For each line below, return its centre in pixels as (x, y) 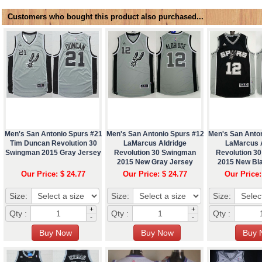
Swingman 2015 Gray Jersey (53, 152)
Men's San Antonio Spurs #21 (53, 134)
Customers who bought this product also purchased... (106, 16)
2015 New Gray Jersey (155, 162)
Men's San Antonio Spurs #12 (155, 134)
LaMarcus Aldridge (155, 143)
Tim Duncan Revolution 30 (53, 143)
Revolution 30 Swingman (155, 152)
